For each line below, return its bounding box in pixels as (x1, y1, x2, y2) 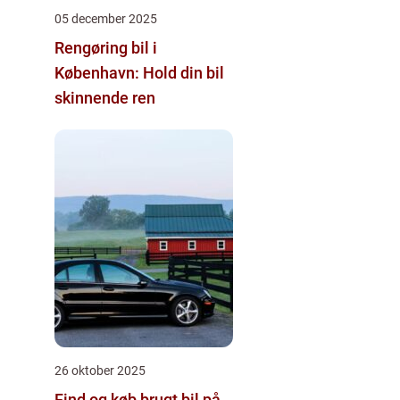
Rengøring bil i (54, 37, 157, 57)
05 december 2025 (54, 11, 157, 26)
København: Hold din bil (54, 62, 224, 82)
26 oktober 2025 (54, 362, 146, 378)
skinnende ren (54, 87, 155, 107)
